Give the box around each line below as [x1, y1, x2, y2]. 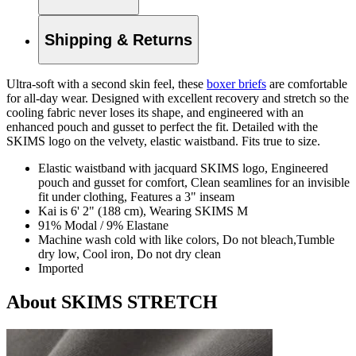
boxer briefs [207, 77, 266, 91]
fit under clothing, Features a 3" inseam [38, 190, 234, 204]
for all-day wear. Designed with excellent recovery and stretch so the [6, 91, 349, 106]
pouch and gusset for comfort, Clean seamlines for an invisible [38, 176, 350, 190]
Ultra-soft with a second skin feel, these [6, 77, 207, 91]
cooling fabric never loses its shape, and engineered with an [6, 106, 304, 120]
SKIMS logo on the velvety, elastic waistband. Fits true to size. [6, 134, 320, 149]
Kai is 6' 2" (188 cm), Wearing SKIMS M [38, 204, 248, 219]
